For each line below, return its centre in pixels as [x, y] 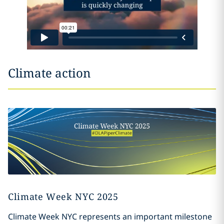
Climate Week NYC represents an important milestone [110, 216]
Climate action [49, 73]
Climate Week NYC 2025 [63, 196]
